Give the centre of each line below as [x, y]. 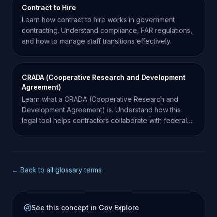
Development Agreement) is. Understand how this [101, 110]
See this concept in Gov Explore [85, 208]
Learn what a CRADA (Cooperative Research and [100, 99]
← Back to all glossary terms [57, 170]
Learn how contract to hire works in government [98, 20]
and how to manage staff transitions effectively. [97, 41]
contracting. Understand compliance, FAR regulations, [107, 30]
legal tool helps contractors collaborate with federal [104, 120]
